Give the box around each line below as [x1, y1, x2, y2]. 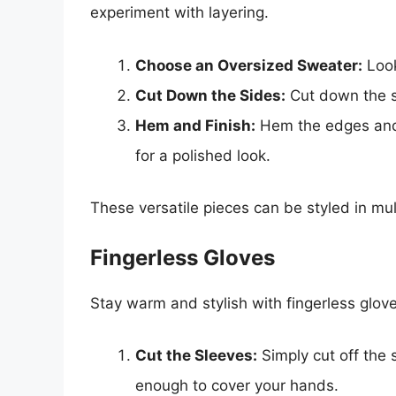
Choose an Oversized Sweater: [135, 56, 362, 74]
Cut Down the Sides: [135, 86, 286, 104]
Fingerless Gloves [90, 244, 275, 270]
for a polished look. [135, 146, 270, 164]
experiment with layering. [90, 4, 269, 22]
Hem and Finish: [135, 116, 255, 134]
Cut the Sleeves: [135, 346, 257, 365]
